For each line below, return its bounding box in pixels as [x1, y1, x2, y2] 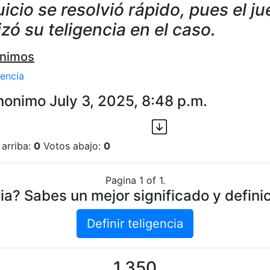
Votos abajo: [40, 140, 104, 152]
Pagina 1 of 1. [105, 174, 165, 187]
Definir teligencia [87, 216, 183, 231]
